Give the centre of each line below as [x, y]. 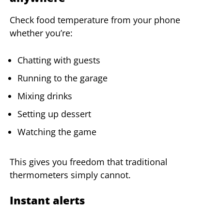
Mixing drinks [45, 96]
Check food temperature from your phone [95, 20]
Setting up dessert [54, 114]
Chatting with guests [59, 60]
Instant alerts [47, 200]
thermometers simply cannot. [70, 175]
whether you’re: [41, 33]
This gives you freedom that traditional [89, 162]
